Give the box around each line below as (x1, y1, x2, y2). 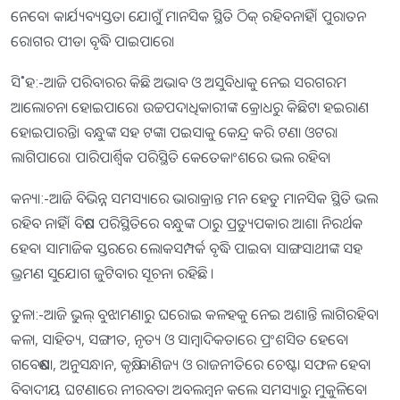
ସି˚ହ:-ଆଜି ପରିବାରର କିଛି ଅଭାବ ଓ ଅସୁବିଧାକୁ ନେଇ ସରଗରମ (11, 71, 346, 92)
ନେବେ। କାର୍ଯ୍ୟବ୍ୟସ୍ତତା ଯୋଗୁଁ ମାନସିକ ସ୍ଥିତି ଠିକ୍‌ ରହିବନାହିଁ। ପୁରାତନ (11, 5, 366, 26)
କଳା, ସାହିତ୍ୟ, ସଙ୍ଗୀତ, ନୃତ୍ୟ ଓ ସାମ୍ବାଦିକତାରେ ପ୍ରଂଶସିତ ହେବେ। (11, 329, 349, 349)
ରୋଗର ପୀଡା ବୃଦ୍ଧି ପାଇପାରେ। (11, 30, 175, 51)
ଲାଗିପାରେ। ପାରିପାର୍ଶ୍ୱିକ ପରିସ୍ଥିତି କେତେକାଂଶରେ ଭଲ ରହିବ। (11, 146, 331, 167)
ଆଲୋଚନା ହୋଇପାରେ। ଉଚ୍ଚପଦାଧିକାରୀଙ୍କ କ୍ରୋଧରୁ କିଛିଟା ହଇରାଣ (11, 96, 369, 117)
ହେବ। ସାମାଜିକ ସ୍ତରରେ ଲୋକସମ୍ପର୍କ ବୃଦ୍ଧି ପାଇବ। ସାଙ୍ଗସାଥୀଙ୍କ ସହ (11, 237, 362, 258)
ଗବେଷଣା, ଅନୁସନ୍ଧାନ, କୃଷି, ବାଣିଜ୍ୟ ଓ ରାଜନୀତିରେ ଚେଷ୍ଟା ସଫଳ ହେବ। (11, 354, 371, 374)
